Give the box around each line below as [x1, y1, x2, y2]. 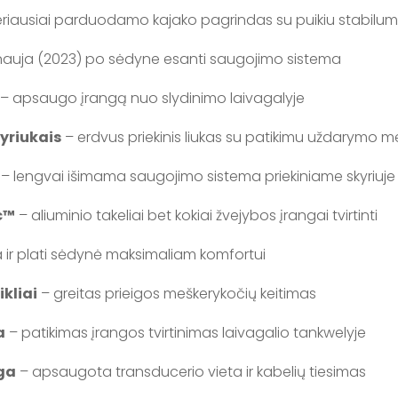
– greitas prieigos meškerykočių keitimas [37, 283, 317, 304]
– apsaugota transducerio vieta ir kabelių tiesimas [16, 362, 367, 382]
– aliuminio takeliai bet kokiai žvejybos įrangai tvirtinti [15, 205, 378, 226]
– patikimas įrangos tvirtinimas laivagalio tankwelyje [5, 322, 367, 343]
